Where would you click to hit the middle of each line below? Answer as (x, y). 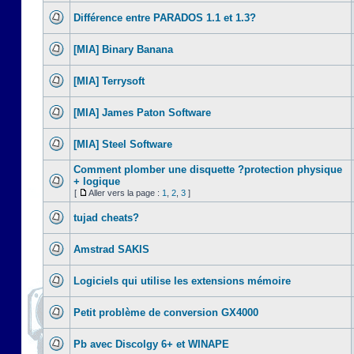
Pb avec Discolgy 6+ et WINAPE (151, 344)
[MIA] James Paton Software (142, 113)
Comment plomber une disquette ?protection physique (208, 169)
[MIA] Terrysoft (109, 81)
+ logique (97, 181)
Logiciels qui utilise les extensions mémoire (182, 281)
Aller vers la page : (125, 193)
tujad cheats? (106, 218)
